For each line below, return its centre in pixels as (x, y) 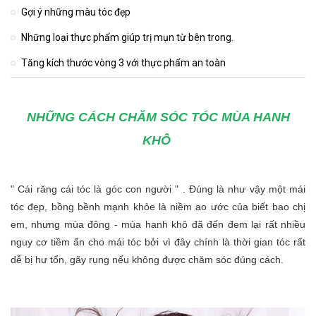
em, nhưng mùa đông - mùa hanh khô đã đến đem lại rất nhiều (158, 224)
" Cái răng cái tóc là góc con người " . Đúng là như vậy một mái (158, 189)
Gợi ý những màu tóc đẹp (76, 12)
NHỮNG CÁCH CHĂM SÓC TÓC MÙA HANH (158, 117)
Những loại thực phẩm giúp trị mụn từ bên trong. (127, 37)
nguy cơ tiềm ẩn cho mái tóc (78, 242)
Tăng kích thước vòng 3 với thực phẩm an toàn (123, 63)
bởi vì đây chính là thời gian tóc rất (225, 242)
